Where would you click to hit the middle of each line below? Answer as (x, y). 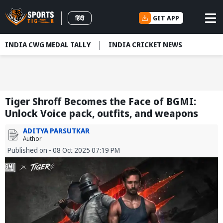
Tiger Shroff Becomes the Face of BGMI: (101, 102)
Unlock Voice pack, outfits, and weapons (102, 113)
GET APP (166, 18)
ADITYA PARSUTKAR (56, 131)
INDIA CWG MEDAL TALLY (48, 45)
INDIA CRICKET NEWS (145, 45)
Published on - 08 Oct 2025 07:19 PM (64, 150)
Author (32, 139)
